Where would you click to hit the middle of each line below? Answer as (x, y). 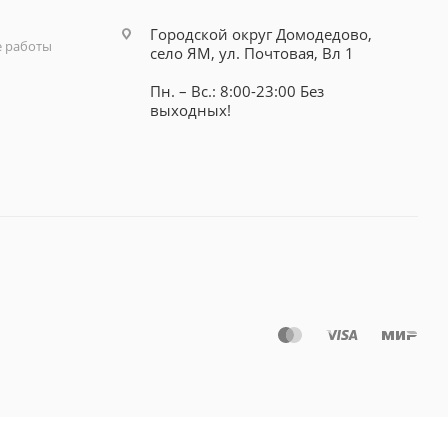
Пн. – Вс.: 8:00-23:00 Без (236, 90)
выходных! (190, 109)
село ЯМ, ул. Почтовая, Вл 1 (251, 52)
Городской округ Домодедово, (260, 33)
